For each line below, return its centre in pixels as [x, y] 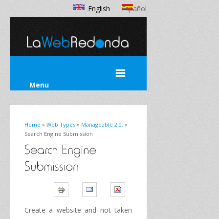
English [99, 9]
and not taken [109, 210]
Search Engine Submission [59, 134]
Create [35, 210]
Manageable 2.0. [102, 124]
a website [65, 210]
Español [134, 9]
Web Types [61, 124]
